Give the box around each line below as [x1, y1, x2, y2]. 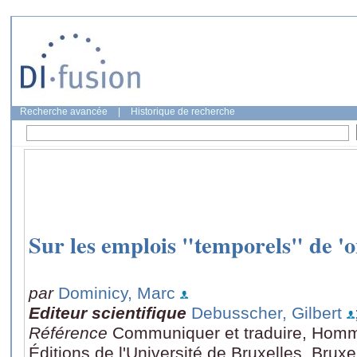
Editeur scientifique [29, 303, 186, 322]
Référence [29, 323, 112, 342]
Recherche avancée [20, 106, 108, 117]
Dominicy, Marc [58, 283, 175, 302]
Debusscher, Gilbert [191, 303, 342, 322]
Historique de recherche [131, 106, 235, 117]
